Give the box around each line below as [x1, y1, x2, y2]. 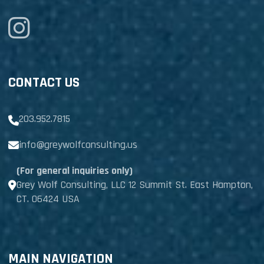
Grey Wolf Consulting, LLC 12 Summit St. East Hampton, [16, 178, 253, 192]
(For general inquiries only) [16, 164, 133, 177]
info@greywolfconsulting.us [18, 138, 137, 151]
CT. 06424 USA [16, 192, 80, 206]
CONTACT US [8, 74, 80, 91]
